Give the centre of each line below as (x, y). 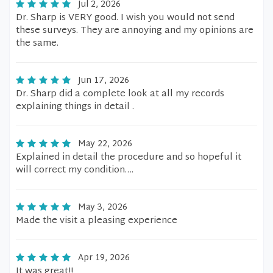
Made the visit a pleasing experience (97, 221)
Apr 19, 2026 (104, 258)
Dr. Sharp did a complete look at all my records (120, 94)
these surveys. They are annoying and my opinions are (135, 31)
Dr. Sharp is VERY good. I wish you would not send (125, 18)
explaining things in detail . (75, 107)
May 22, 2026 (105, 144)
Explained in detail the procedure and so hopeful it (129, 158)
